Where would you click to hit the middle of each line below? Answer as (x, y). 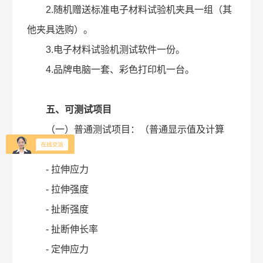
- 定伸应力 (58, 249)
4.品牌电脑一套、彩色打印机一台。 (111, 70)
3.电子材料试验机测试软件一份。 (106, 50)
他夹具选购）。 (60, 30)
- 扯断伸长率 (63, 229)
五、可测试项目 (79, 109)
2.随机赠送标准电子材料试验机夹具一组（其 (130, 10)
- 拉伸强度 (58, 189)
